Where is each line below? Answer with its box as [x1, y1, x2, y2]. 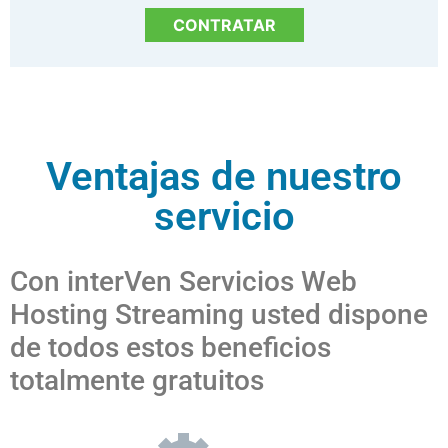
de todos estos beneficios [10, 330, 331, 364]
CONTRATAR [172, 14, 276, 35]
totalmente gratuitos [10, 363, 264, 397]
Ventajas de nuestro [46, 152, 402, 200]
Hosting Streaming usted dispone [10, 297, 428, 331]
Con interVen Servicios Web [10, 264, 357, 298]
